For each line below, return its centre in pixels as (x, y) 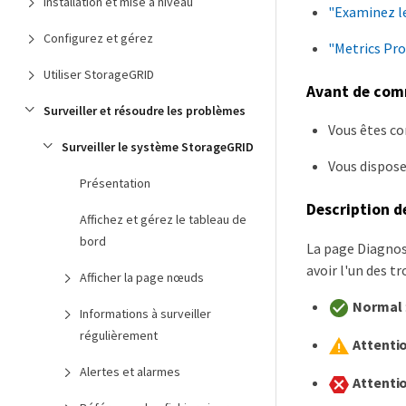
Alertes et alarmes (130, 372)
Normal (377, 306)
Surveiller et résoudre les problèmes (145, 111)
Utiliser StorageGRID (99, 74)
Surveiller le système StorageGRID (158, 147)
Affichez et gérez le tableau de (163, 219)
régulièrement (119, 335)
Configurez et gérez (98, 38)
